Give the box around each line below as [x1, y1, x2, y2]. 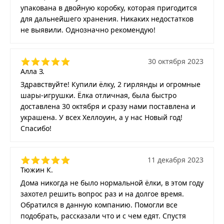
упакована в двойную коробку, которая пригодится [20, 2, 197, 12]
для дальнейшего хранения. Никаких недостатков [20, 13, 193, 23]
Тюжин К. [20, 164, 53, 174]
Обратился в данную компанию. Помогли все [20, 199, 177, 209]
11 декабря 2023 [147, 154, 203, 164]
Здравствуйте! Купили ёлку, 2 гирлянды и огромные [20, 79, 200, 89]
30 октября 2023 [148, 56, 203, 66]
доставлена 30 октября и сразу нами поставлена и [20, 101, 195, 111]
